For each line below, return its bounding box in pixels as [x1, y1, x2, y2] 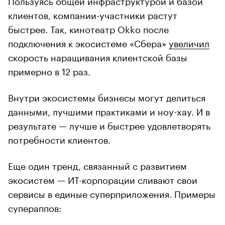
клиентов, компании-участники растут [8, 7, 177, 21]
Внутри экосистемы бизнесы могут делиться [8, 89, 205, 103]
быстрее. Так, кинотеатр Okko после [8, 21, 169, 35]
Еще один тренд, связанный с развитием [8, 157, 187, 172]
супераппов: [8, 199, 61, 214]
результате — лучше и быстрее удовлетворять [8, 117, 210, 132]
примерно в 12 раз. [8, 63, 90, 77]
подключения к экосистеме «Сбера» [8, 35, 169, 49]
